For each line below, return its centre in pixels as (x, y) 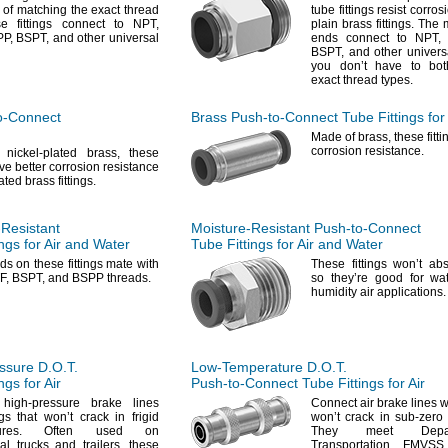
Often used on (90, 431)
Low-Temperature (247, 367)
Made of (334, 137)
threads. (129, 278)
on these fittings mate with (86, 264)
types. (397, 80)
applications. (411, 292)
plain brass (343, 24)
